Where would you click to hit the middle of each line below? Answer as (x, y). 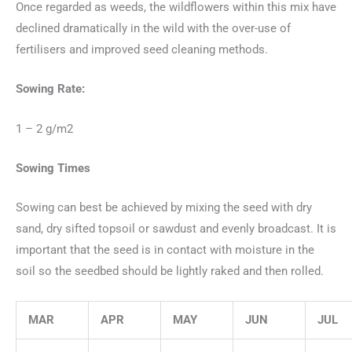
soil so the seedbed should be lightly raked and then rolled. (170, 271)
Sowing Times (53, 169)
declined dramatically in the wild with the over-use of (153, 29)
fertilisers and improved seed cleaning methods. (142, 50)
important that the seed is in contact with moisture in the (165, 250)
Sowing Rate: (50, 89)
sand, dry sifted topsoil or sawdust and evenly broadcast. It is (176, 229)
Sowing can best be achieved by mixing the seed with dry (164, 208)
